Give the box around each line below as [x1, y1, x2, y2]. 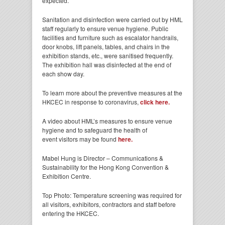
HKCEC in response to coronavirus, [42, 97, 140, 106]
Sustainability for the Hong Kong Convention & [42, 163, 169, 172]
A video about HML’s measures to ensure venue [42, 117, 172, 126]
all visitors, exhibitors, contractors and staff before [42, 200, 176, 209]
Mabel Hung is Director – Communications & [42, 154, 163, 163]
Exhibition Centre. [42, 172, 91, 181]
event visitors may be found [42, 135, 118, 144]
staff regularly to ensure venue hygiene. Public [42, 24, 168, 33]
